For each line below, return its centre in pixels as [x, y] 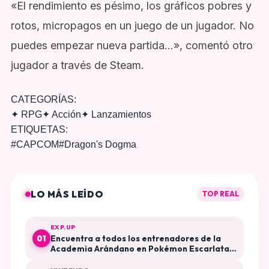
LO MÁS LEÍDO [67, 194]
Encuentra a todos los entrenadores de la [135, 239]
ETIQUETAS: [39, 130]
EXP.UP [63, 228]
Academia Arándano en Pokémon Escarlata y [143, 249]
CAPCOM [37, 145]
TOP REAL [221, 194]
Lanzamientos [120, 115]
